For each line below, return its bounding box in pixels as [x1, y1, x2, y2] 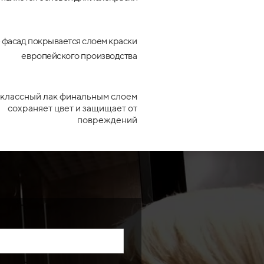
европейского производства [21, 49, 137, 61]
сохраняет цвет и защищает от [7, 102, 137, 114]
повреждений [77, 114, 137, 126]
